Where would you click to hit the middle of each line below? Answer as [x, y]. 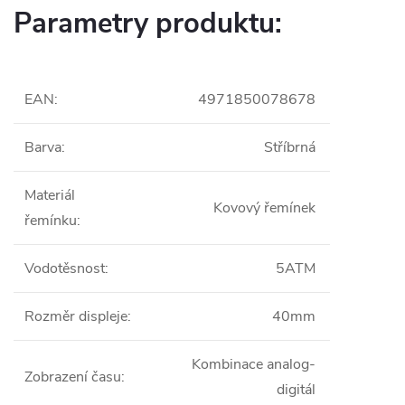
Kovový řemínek [264, 207]
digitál [296, 389]
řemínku [51, 220]
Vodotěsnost [65, 268]
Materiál [50, 195]
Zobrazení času [73, 377]
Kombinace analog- [254, 364]
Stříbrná [290, 147]
